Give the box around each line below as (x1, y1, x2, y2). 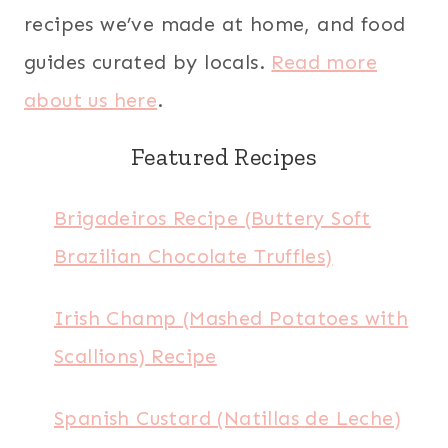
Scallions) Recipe (54, 344, 217, 368)
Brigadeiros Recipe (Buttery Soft (54, 206, 371, 230)
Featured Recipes (130, 142, 318, 171)
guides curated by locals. (24, 50, 272, 74)
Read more (271, 50, 378, 74)
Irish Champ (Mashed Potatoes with (54, 306, 409, 330)
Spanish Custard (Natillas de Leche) (54, 406, 401, 430)
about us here (24, 88, 158, 112)
